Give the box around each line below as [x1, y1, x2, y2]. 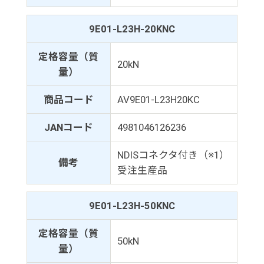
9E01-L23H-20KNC [88, 22, 175, 35]
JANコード [44, 121, 93, 133]
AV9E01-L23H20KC [117, 93, 200, 105]
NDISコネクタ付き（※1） [117, 148, 229, 161]
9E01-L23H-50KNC [88, 200, 175, 212]
